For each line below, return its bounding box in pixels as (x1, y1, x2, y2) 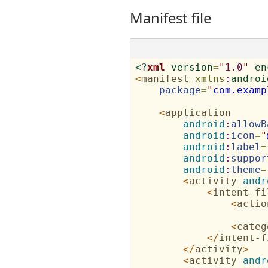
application (165, 107, 231, 118)
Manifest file (129, 8, 211, 28)
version (170, 62, 213, 73)
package (159, 84, 201, 96)
